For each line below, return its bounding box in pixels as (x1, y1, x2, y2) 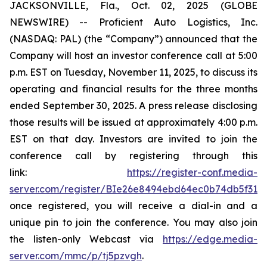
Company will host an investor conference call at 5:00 (10, 49, 257, 61)
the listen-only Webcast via (10, 233, 163, 245)
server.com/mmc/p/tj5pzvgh (10, 250, 142, 262)
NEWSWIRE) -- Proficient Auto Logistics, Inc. (10, 16, 257, 28)
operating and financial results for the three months (10, 83, 257, 95)
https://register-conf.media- (127, 166, 257, 178)
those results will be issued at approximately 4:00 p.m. (10, 116, 257, 128)
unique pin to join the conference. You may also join (10, 216, 257, 228)
